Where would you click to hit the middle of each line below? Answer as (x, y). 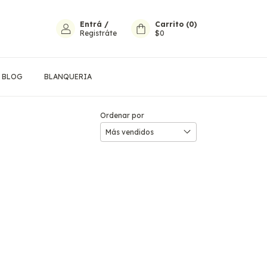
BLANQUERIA (68, 77)
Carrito (169, 24)
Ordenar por (122, 115)
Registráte (98, 33)
